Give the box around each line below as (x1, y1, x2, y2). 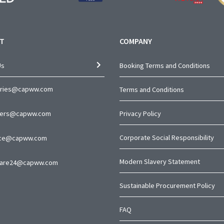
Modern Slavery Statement (119, 156, 200, 166)
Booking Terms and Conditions (119, 60, 210, 70)
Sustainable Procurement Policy (119, 180, 215, 190)
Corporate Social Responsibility (119, 132, 214, 142)
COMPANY (119, 35, 152, 46)
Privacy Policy (119, 108, 161, 118)
